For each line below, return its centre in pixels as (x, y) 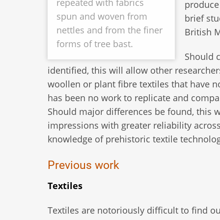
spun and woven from (102, 16)
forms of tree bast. (95, 44)
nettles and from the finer (110, 30)
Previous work (83, 165)
